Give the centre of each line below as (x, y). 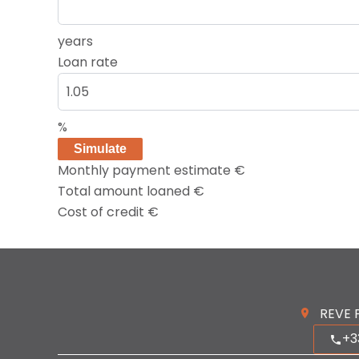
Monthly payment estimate (146, 170)
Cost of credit (103, 212)
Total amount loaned (125, 191)
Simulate (100, 148)
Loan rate (88, 62)
